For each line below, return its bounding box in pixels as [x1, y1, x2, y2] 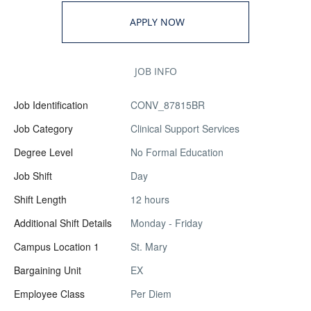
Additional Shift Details [14, 215, 112, 230]
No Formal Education [131, 144, 224, 159]
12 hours [131, 192, 170, 206]
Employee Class [14, 286, 85, 301]
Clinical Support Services [131, 121, 240, 135]
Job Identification [14, 97, 88, 112]
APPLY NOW [130, 15, 185, 28]
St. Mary [131, 239, 168, 253]
